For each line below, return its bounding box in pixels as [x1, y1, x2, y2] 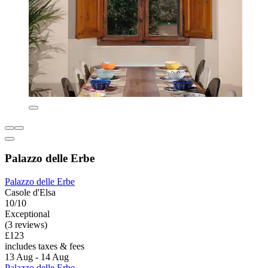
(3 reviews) [5, 220, 47, 230]
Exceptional [5, 209, 50, 220]
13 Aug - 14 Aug [5, 252, 69, 263]
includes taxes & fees [5, 241, 84, 252]
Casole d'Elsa [5, 187, 56, 198]
